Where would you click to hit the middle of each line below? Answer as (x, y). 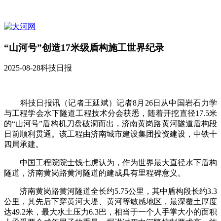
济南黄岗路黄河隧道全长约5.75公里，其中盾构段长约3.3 (110, 191)
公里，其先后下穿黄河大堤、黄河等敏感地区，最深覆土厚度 (110, 202)
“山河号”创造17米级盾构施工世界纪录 (84, 47)
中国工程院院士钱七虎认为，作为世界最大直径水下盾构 (110, 163)
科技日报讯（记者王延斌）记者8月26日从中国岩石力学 (110, 103)
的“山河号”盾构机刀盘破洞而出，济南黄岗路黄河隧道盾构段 (110, 124)
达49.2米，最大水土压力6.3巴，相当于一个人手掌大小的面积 (110, 212)
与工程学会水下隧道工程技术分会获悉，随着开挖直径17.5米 (110, 113)
